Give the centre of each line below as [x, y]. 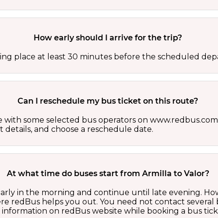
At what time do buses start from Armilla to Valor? [108, 174]
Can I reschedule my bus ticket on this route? [108, 101]
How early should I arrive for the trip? [108, 38]
